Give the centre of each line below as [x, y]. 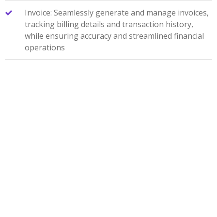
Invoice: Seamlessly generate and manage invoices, [116, 13]
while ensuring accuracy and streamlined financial [114, 36]
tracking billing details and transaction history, [109, 24]
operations [45, 48]
